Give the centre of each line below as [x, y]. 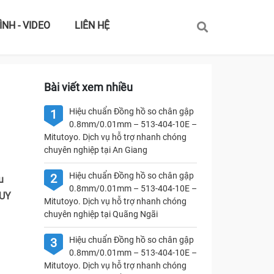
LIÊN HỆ [92, 25]
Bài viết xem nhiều [88, 87]
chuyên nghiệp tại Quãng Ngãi [101, 214]
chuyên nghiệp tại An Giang [95, 150]
